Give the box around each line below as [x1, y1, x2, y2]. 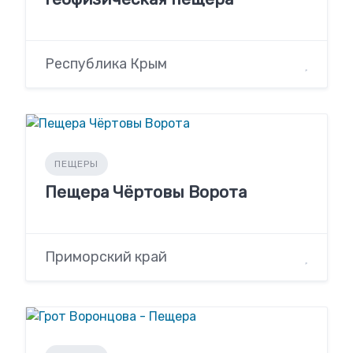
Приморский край [45, 248, 167, 266]
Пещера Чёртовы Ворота [45, 182, 247, 203]
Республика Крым [45, 55, 167, 73]
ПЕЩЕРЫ [54, 158, 98, 170]
